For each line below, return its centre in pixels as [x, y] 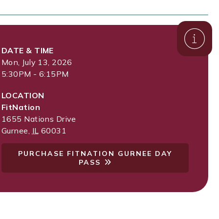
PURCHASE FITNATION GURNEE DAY [95, 153]
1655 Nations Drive [39, 119]
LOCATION [23, 95]
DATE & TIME [28, 50]
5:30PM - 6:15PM [35, 74]
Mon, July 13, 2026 [37, 62]
